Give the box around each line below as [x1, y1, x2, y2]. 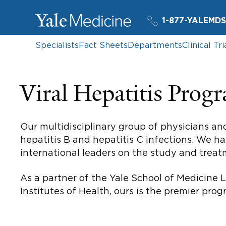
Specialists [35, 40, 79, 49]
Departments [128, 40, 182, 49]
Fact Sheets [79, 40, 128, 49]
